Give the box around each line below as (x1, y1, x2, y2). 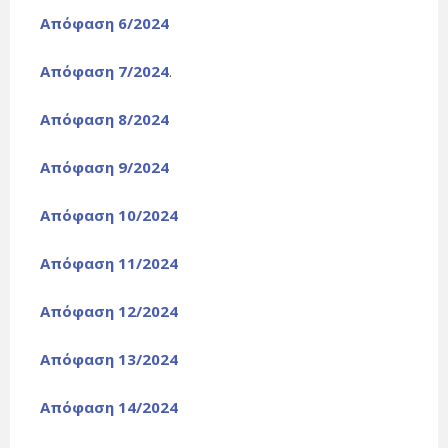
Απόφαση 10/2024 (40, 205, 178, 226)
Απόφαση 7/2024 (40, 61, 169, 82)
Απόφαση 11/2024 (40, 253, 178, 274)
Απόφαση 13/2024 (40, 349, 178, 370)
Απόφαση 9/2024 (40, 157, 169, 178)
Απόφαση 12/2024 (40, 301, 178, 322)
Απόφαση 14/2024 (40, 397, 178, 418)
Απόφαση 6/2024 (40, 13, 169, 34)
